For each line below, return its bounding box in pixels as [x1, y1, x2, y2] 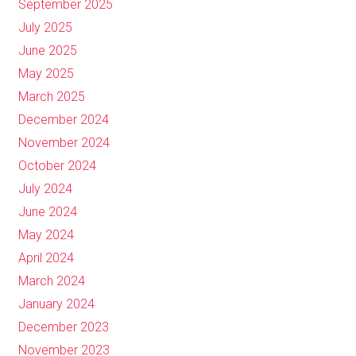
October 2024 [17, 158, 96, 173]
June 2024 [17, 204, 77, 219]
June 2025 [17, 43, 77, 58]
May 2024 [17, 227, 74, 242]
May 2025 [17, 66, 74, 81]
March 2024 [17, 273, 85, 288]
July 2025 [17, 20, 72, 35]
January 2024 [17, 296, 95, 311]
